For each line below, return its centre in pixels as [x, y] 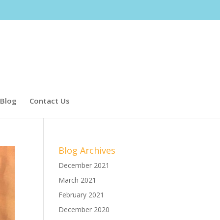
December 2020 [84, 209]
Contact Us [50, 101]
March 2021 [78, 180]
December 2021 [84, 165]
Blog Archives [87, 150]
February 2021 [82, 195]
